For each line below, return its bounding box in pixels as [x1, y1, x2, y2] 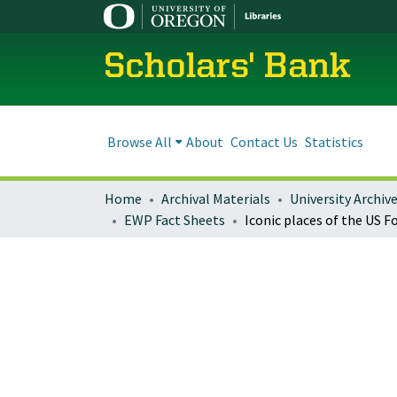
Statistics [305, 132, 363, 151]
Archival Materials [161, 190, 270, 207]
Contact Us [230, 132, 298, 151]
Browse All [107, 132, 172, 151]
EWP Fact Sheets [124, 211, 225, 229]
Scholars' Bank [104, 50, 351, 86]
